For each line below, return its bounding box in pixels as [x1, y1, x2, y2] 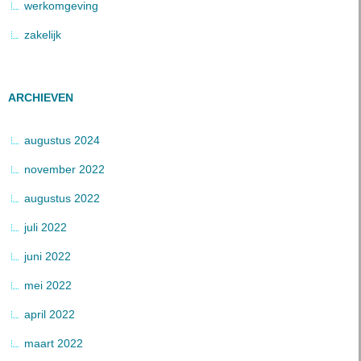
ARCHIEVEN [8, 91, 73, 104]
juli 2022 [24, 221, 67, 234]
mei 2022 [24, 279, 72, 292]
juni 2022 [24, 250, 71, 263]
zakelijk [24, 28, 61, 41]
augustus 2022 [24, 192, 100, 205]
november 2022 [24, 163, 105, 176]
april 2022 [24, 308, 75, 321]
